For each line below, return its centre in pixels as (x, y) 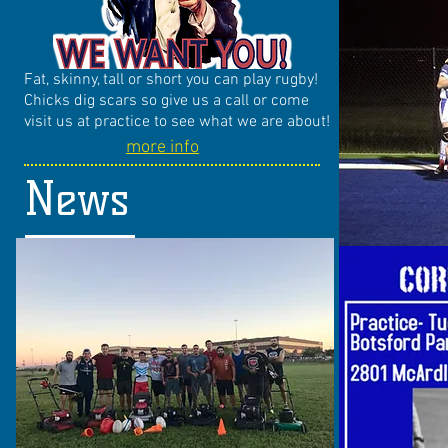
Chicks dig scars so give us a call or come (166, 101)
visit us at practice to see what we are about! (177, 122)
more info (162, 147)
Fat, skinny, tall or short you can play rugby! (171, 80)
